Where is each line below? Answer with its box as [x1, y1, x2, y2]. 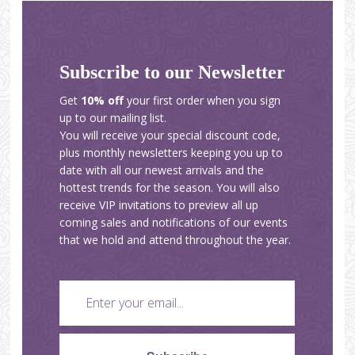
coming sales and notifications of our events [59, 214, 288, 230]
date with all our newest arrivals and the [59, 162, 265, 177]
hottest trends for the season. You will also [59, 179, 281, 195]
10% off [81, 92, 124, 108]
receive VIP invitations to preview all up [59, 197, 259, 212]
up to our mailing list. [59, 109, 167, 125]
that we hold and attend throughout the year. [59, 231, 292, 247]
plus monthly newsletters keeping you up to [59, 144, 284, 160]
